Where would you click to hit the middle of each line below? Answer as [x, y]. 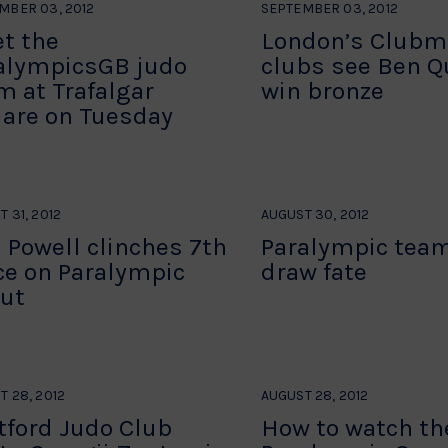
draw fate [313, 271]
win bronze [322, 90]
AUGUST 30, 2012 [315, 214]
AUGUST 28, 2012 [314, 395]
